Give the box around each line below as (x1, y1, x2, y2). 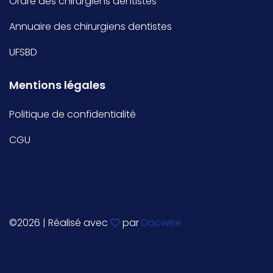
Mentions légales (9, 77, 105, 93)
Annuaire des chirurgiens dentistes (9, 19, 172, 34)
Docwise (141, 216, 182, 230)
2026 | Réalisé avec (17, 216, 110, 230)
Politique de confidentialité (9, 107, 136, 121)
